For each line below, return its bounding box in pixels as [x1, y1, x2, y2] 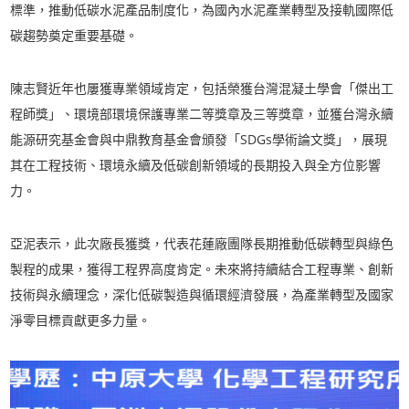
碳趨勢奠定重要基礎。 [10, 26, 139, 44]
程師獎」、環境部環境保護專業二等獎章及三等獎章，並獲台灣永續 [10, 105, 394, 122]
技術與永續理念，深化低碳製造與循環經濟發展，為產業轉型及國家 [10, 286, 394, 303]
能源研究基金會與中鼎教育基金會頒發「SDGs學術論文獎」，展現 [10, 131, 388, 148]
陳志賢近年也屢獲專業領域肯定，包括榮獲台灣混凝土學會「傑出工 [10, 79, 394, 97]
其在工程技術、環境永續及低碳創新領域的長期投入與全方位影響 [10, 156, 382, 173]
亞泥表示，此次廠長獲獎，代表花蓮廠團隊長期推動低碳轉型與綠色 [10, 235, 394, 252]
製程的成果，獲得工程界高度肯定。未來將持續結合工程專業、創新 [10, 260, 394, 278]
